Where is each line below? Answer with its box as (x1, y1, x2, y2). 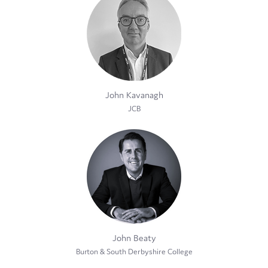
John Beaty (112, 232, 156, 243)
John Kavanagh (105, 89, 163, 100)
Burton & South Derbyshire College (75, 246, 193, 257)
